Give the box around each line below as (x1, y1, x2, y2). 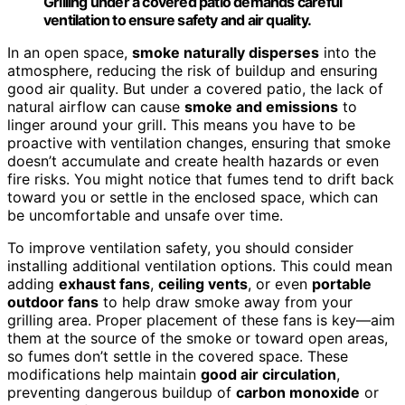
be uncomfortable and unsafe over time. (7, 205, 283, 224)
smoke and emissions (184, 97, 338, 116)
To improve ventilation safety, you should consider (7, 238, 353, 257)
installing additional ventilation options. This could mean (7, 256, 392, 275)
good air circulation (201, 364, 336, 383)
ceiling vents (158, 274, 248, 293)
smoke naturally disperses (132, 42, 319, 61)
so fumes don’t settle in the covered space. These (7, 346, 348, 365)
